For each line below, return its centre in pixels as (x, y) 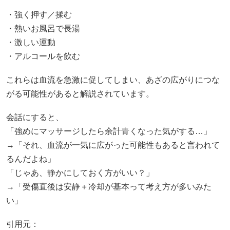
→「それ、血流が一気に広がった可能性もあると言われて (113, 145)
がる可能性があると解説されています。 (80, 94)
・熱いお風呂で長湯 (43, 28)
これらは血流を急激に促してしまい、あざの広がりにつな (113, 80)
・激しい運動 (31, 42)
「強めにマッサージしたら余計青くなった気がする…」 (109, 131)
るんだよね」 (31, 159)
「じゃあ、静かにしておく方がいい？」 (80, 173)
